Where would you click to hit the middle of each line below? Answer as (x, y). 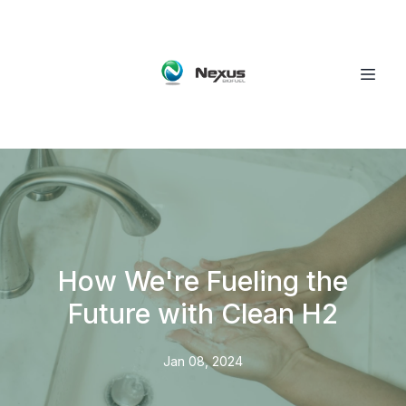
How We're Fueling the (203, 281)
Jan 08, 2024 (203, 361)
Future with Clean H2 (203, 314)
